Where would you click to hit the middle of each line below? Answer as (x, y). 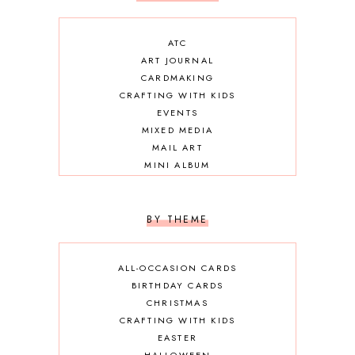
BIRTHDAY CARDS (177, 286)
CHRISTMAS (177, 303)
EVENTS (177, 113)
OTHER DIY (177, 183)
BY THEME (177, 220)
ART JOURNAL (177, 61)
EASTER (177, 338)
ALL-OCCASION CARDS (177, 268)
